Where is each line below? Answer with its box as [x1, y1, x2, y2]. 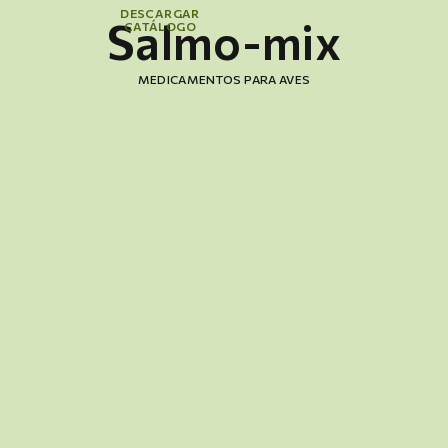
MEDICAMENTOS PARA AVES [137, 71, 311, 86]
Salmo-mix [106, 12, 342, 69]
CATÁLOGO [124, 18, 196, 33]
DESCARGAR [120, 5, 200, 20]
